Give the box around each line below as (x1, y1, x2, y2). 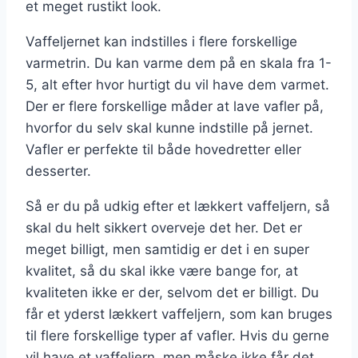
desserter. (26, 162, 91, 179)
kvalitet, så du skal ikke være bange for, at (26, 262, 298, 279)
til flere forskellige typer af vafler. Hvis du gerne (26, 327, 329, 344)
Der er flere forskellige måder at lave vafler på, (26, 97, 324, 114)
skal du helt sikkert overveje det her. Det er (26, 219, 302, 236)
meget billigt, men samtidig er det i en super (26, 241, 309, 257)
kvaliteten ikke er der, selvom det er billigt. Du (26, 284, 319, 300)
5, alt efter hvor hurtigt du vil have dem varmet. (26, 76, 329, 93)
